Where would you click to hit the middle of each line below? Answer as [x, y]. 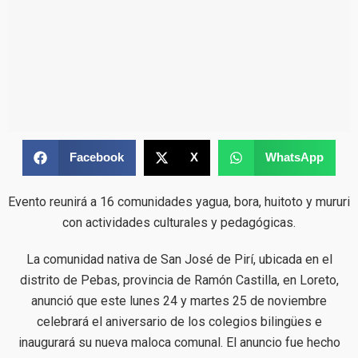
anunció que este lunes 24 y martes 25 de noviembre [179, 300]
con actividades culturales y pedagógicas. [179, 222]
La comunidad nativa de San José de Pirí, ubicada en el [179, 259]
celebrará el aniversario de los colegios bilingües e [179, 321]
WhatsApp [294, 157]
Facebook [96, 157]
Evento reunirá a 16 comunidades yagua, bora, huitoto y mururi [179, 201]
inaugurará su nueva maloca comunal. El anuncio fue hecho [179, 342]
